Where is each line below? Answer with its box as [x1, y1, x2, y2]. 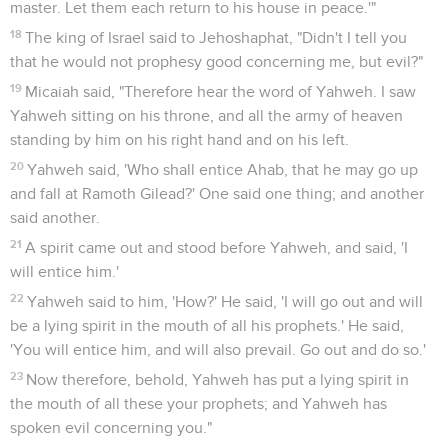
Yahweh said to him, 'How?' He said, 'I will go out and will [27, 293, 424, 310]
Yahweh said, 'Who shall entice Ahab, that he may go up [27, 161, 419, 178]
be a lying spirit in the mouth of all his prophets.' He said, [10, 317, 404, 334]
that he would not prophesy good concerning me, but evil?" [10, 53, 423, 70]
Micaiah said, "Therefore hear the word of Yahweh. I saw [25, 83, 417, 100]
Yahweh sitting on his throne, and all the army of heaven [10, 107, 403, 124]
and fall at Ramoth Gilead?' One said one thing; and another [10, 185, 424, 202]
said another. [10, 209, 100, 226]
